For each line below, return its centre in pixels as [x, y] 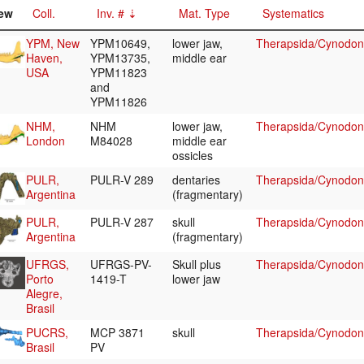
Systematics [293, 13]
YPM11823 [119, 73]
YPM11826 [120, 102]
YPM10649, [120, 43]
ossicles [194, 156]
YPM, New [53, 43]
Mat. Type [204, 13]
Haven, [44, 58]
